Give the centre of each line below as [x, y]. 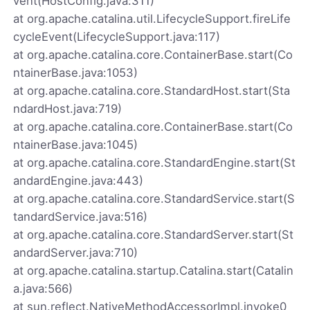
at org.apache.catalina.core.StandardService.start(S [154, 198]
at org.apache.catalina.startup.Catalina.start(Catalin [154, 270]
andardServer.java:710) [76, 252]
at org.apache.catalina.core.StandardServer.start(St [154, 234]
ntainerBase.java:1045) [76, 144]
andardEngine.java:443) [79, 180]
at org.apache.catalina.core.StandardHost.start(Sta [152, 90]
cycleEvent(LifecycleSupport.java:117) [117, 36]
